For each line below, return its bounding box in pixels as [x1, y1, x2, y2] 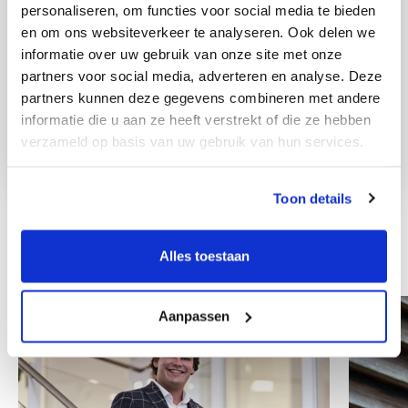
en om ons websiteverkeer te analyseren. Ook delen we [21, 24, 375, 39]
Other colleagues [18, 250, 178, 273]
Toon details [273, 190, 352, 206]
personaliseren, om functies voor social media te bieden [21, 2, 376, 17]
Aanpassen [158, 308, 229, 323]
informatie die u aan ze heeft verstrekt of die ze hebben [21, 111, 371, 127]
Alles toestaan [158, 248, 250, 264]
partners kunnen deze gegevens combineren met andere [21, 89, 381, 105]
